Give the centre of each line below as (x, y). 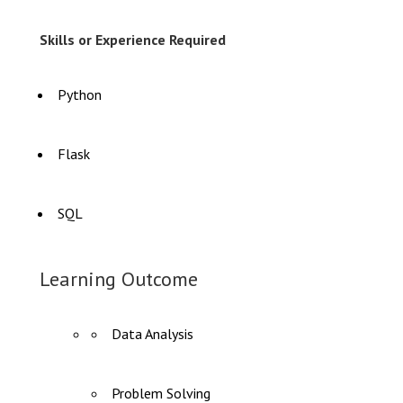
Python (80, 94)
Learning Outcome (119, 279)
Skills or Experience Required (133, 40)
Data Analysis (152, 334)
